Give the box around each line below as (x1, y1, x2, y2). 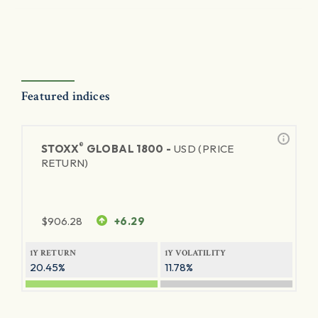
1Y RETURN (30, 248, 77, 258)
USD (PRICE (173, 142, 234, 155)
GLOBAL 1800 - (84, 142, 174, 155)
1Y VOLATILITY (165, 248, 226, 258)
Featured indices (21, 88, 110, 104)
